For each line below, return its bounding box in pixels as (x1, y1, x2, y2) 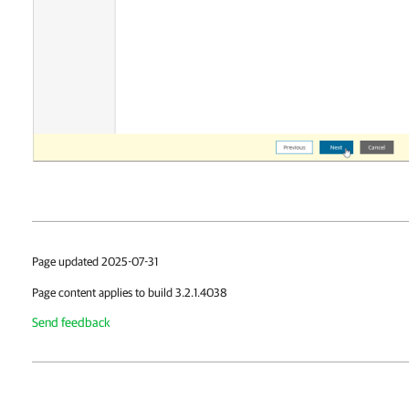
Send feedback (32, 315, 110, 330)
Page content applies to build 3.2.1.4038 (32, 286, 227, 300)
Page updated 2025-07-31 (32, 255, 158, 269)
